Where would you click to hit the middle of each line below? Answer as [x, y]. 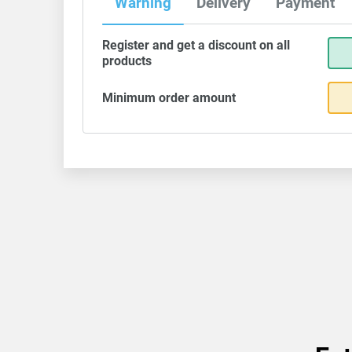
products [126, 60]
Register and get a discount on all [196, 45]
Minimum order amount [169, 97]
